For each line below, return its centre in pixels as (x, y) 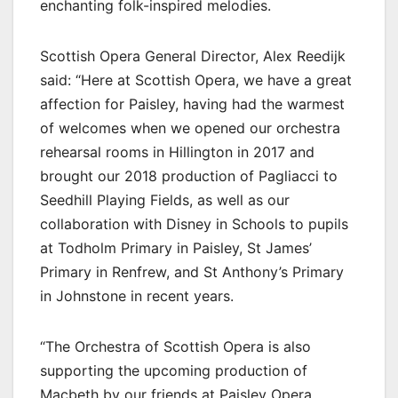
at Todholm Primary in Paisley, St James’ (176, 247)
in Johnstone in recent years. (137, 295)
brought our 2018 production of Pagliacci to (189, 175)
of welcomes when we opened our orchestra (190, 127)
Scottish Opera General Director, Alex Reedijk (193, 56)
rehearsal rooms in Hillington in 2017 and (177, 151)
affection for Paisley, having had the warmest (192, 103)
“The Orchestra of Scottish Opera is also (175, 346)
